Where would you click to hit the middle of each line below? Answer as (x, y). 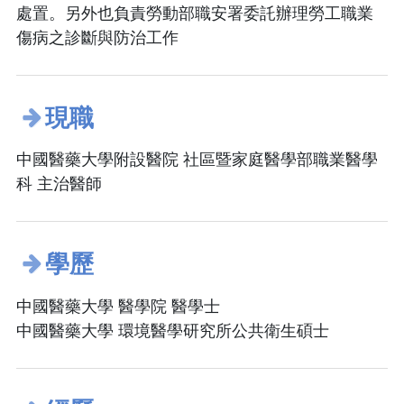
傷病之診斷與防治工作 (97, 37)
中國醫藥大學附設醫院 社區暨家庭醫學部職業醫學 (197, 160)
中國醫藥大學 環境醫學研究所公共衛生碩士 (173, 331)
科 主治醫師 (59, 184)
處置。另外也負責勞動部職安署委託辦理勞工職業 (195, 13)
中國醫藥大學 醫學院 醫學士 (118, 306)
